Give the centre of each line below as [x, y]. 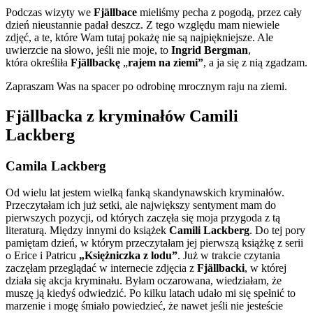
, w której [265, 268]
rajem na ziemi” [166, 62]
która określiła [38, 62]
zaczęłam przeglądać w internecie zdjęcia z [101, 268]
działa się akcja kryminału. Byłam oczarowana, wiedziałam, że [144, 281]
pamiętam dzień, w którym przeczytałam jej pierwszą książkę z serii [154, 243]
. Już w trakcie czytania [229, 256]
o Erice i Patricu [42, 256]
